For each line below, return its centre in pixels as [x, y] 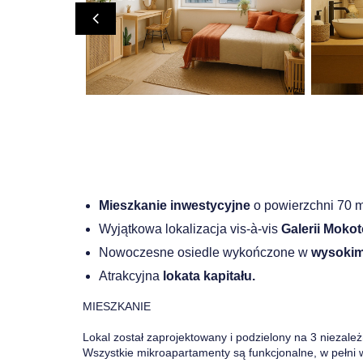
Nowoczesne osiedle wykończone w [205, 252]
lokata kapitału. [207, 276]
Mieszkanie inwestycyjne [176, 205]
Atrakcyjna [129, 276]
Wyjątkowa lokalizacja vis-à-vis [190, 229]
